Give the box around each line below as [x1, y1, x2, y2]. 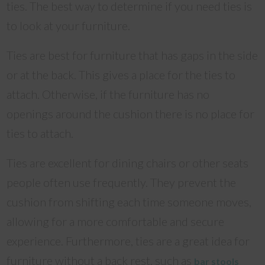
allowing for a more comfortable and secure [7, 214, 225, 228]
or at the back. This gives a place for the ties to [7, 67, 236, 82]
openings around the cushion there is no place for [7, 106, 255, 121]
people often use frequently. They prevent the [7, 175, 237, 189]
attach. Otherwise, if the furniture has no [7, 87, 210, 101]
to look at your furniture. [7, 18, 131, 33]
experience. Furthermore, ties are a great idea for [7, 234, 250, 248]
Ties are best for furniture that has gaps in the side [7, 48, 258, 62]
